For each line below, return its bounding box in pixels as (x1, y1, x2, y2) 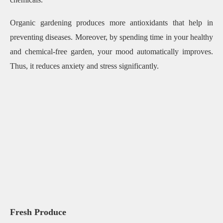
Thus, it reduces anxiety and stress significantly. (10, 62, 161, 71)
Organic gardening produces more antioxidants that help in (10, 18, 213, 27)
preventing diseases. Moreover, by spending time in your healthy (10, 33, 213, 42)
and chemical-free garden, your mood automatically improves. (10, 47, 213, 56)
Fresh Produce (10, 207, 66, 217)
